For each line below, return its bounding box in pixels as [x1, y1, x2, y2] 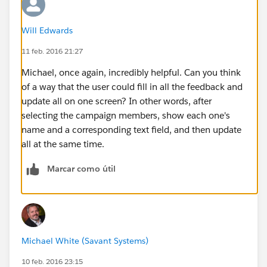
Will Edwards [21, 24, 73, 36]
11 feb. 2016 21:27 [21, 45, 83, 56]
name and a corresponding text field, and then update [21, 123, 241, 135]
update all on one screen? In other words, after [21, 95, 212, 107]
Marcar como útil [47, 163, 116, 174]
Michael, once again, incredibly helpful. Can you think [21, 66, 241, 78]
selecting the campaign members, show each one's [21, 109, 230, 121]
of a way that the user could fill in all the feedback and [21, 80, 243, 92]
